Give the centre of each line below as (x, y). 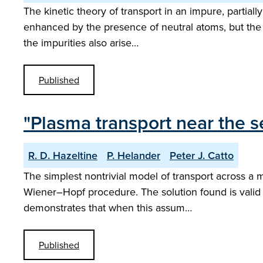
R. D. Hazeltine (63, 155)
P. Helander (134, 155)
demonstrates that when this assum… (108, 208)
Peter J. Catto (202, 155)
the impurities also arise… (81, 43)
